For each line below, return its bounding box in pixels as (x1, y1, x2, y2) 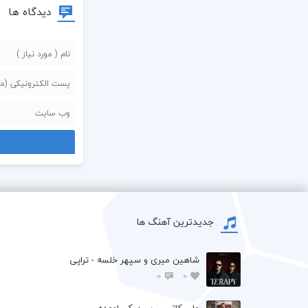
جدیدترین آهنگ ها (136, 213, 214, 230)
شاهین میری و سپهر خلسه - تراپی (69, 252, 199, 267)
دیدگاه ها (8, 3, 51, 21)
